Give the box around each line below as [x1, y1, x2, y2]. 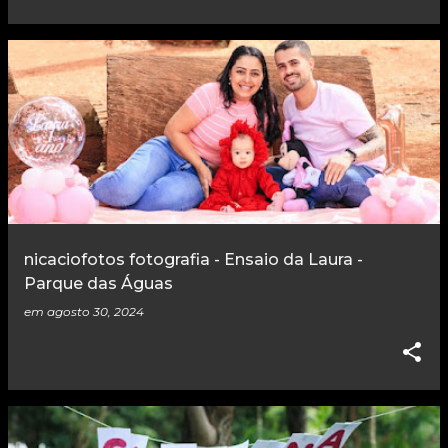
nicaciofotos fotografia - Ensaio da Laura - [24, 250, 363, 270]
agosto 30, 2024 [47, 304, 144, 320]
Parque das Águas [24, 274, 173, 294]
